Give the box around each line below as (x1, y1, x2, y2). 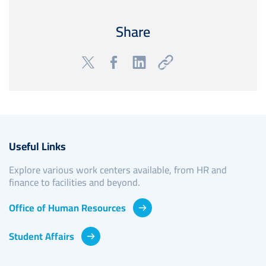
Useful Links (9, 136, 66, 157)
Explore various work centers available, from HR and (9, 161, 227, 179)
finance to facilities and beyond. (9, 173, 140, 192)
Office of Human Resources (9, 198, 126, 217)
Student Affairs (9, 227, 74, 245)
